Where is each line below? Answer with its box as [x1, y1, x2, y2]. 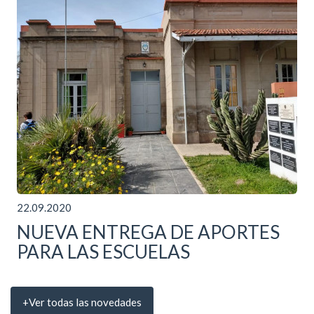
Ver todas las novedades [29, 296, 142, 309]
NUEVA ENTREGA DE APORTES [17, 221, 280, 244]
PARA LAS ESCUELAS [17, 240, 190, 264]
